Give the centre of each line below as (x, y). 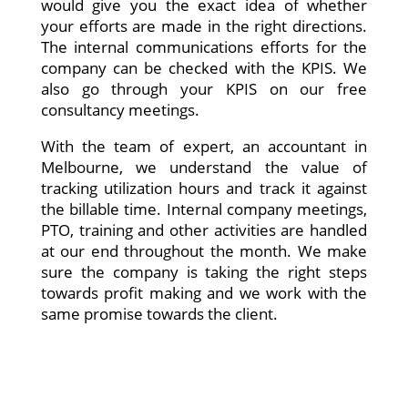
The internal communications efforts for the (204, 47)
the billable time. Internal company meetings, (204, 209)
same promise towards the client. (159, 314)
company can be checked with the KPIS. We (204, 68)
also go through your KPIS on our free (204, 89)
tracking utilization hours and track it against (204, 188)
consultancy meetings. (120, 110)
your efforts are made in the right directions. (204, 26)
